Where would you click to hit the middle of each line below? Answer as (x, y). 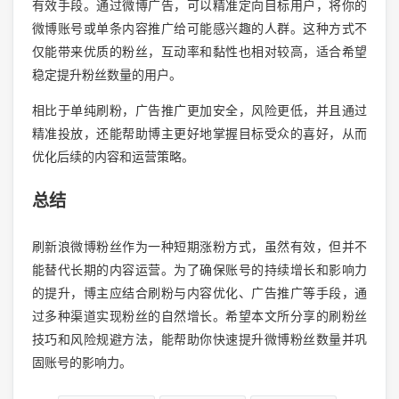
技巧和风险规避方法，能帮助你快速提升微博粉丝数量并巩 (199, 339)
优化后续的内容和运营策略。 (113, 157)
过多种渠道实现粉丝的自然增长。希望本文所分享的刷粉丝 (199, 316)
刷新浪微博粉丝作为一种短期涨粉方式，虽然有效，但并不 (199, 246)
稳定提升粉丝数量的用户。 (106, 75)
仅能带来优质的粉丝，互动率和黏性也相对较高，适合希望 (199, 52)
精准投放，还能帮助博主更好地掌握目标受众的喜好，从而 (199, 134)
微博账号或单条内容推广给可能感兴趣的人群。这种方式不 (199, 29)
